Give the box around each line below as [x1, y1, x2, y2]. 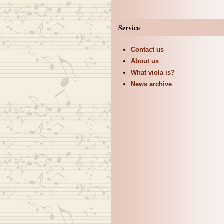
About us [130, 57, 159, 65]
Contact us [130, 46, 164, 54]
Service [118, 22, 140, 33]
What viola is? [130, 69, 175, 77]
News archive [130, 80, 172, 88]
